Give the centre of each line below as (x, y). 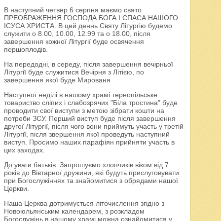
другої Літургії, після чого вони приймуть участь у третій (93, 127)
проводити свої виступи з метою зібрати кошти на (84, 111)
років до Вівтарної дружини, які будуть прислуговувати (91, 173)
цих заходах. (24, 150)
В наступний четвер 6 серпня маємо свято (73, 10)
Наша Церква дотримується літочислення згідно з (84, 203)
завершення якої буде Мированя (57, 80)
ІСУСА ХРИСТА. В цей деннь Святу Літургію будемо (88, 26)
